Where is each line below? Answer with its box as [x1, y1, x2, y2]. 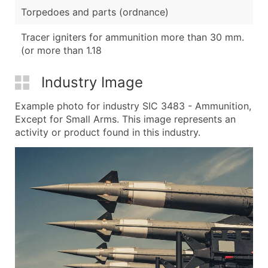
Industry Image [41, 73, 143, 91]
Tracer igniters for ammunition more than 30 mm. [21, 31, 244, 43]
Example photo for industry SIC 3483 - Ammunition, [15, 99, 251, 112]
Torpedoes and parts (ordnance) [21, 5, 169, 18]
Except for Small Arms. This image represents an [15, 112, 236, 125]
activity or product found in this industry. [15, 126, 200, 138]
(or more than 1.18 [21, 44, 102, 56]
